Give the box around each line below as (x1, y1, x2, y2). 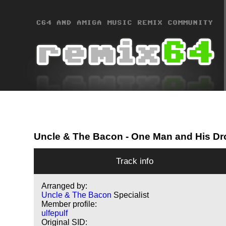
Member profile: (41, 200, 97, 209)
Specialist (114, 191, 149, 200)
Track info (116, 156, 154, 166)
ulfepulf (41, 209, 68, 218)
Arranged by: (41, 182, 88, 191)
